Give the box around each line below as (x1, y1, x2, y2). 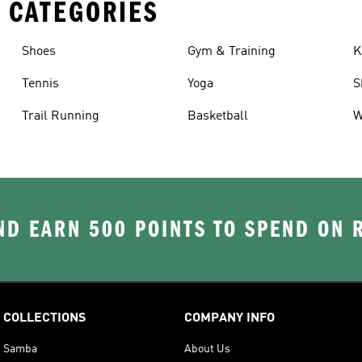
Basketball (187, 109, 248, 123)
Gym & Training (187, 44, 276, 58)
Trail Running (21, 109, 99, 123)
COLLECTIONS (3, 311, 86, 325)
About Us (184, 343, 230, 355)
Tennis (21, 77, 59, 90)
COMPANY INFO (184, 311, 275, 325)
